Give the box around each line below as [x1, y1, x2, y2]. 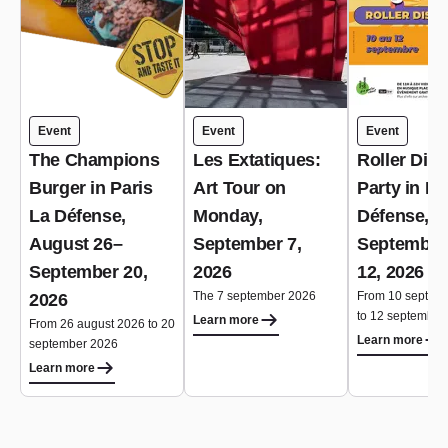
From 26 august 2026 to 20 [29, 317, 175, 331]
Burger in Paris [29, 178, 153, 198]
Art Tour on [193, 178, 287, 198]
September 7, [193, 234, 302, 254]
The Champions [29, 150, 160, 170]
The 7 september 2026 [193, 289, 316, 303]
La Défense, [29, 206, 127, 226]
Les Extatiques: [193, 150, 321, 170]
